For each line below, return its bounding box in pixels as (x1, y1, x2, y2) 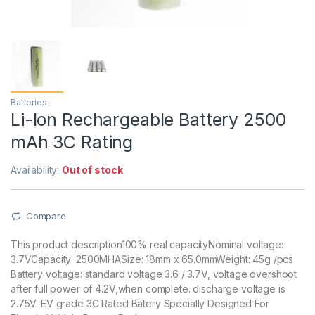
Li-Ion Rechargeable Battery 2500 (11, 109, 286, 131)
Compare (25, 210, 66, 222)
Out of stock (62, 164, 123, 176)
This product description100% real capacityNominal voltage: (11, 238, 283, 250)
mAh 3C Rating (11, 131, 134, 153)
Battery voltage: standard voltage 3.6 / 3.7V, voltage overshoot (11, 267, 297, 280)
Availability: (11, 164, 63, 176)
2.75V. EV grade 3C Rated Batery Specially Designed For (11, 297, 269, 309)
